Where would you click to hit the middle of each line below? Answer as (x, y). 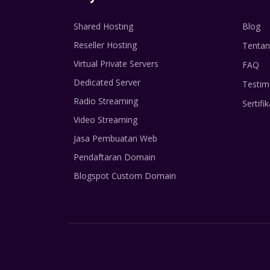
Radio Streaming (106, 101)
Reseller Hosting (105, 45)
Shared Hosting (103, 27)
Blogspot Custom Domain (125, 176)
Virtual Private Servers (116, 64)
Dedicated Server (107, 83)
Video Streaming (105, 120)
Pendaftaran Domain (115, 157)
